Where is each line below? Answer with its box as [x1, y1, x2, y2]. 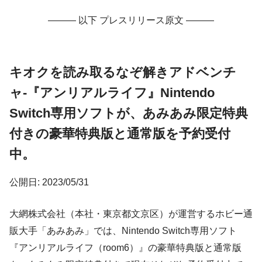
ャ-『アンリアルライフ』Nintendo [9, 85, 215, 100]
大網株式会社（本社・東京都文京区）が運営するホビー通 [9, 208, 253, 219]
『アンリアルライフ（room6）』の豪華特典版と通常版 [9, 242, 242, 253]
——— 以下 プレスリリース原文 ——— [48, 15, 214, 25]
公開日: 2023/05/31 [9, 177, 89, 187]
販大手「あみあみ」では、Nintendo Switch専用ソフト [9, 225, 237, 236]
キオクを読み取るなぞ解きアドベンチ [9, 64, 236, 80]
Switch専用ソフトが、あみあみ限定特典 [9, 105, 248, 120]
